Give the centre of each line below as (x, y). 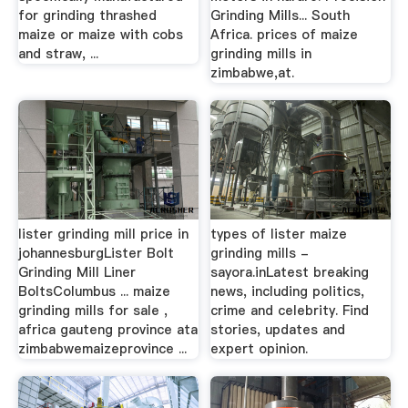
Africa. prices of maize (285, 34)
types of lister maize (279, 234)
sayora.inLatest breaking (290, 272)
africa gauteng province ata (107, 329)
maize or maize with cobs (100, 34)
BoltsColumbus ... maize (94, 291)
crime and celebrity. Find (290, 310)
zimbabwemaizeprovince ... (102, 348)
